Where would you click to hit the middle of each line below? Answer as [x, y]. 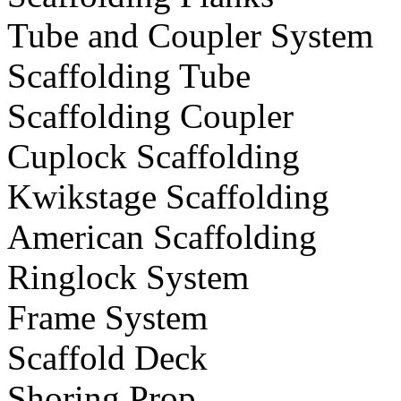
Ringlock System [128, 277]
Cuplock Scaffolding [154, 157]
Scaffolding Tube [129, 76]
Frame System [107, 318]
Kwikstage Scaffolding [168, 197]
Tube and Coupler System [190, 36]
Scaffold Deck [107, 358]
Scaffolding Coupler [150, 116]
